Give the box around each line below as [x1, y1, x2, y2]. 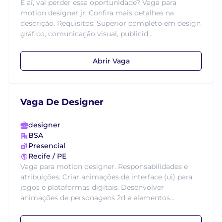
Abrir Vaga [92, 56, 130, 65]
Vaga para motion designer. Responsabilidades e [20, 162, 188, 171]
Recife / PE [28, 152, 66, 161]
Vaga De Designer [20, 97, 104, 108]
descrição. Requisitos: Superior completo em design [20, 19, 201, 28]
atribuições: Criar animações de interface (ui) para [20, 172, 192, 181]
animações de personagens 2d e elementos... [20, 193, 174, 202]
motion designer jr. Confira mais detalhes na [20, 8, 174, 17]
